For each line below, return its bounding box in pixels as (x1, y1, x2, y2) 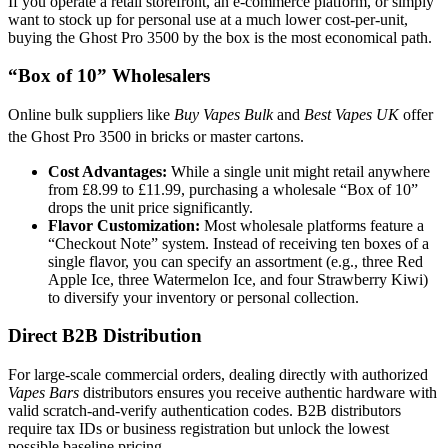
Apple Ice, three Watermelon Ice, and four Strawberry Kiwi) (48, 270, 428, 288)
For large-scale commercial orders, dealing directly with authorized (8, 365, 428, 383)
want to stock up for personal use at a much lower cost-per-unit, (8, 10, 408, 28)
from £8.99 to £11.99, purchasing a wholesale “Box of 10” (48, 180, 418, 198)
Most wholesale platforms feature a (200, 216, 424, 234)
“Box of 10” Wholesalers (8, 65, 210, 87)
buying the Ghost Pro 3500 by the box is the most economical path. (8, 28, 432, 46)
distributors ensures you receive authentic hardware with (79, 383, 437, 401)
